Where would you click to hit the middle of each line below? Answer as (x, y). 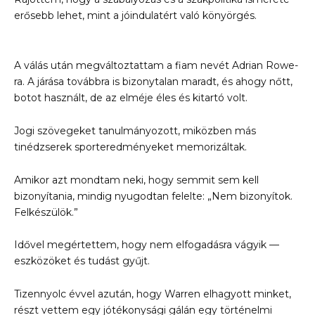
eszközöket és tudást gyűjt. (82, 261)
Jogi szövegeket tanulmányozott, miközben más (135, 130)
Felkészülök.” (46, 212)
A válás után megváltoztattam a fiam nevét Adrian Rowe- (156, 65)
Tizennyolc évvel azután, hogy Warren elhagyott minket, (153, 294)
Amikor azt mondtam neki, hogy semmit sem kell (136, 180)
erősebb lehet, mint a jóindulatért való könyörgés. (135, 16)
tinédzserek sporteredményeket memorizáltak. (130, 147)
